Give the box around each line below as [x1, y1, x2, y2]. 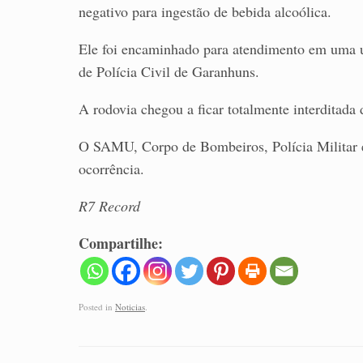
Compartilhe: [79, 233, 163, 254]
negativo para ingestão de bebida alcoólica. [79, 2, 331, 22]
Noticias [115, 300, 145, 313]
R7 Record [79, 196, 140, 216]
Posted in [79, 300, 115, 313]
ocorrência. [79, 159, 144, 179]
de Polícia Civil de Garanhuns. [79, 62, 259, 82]
